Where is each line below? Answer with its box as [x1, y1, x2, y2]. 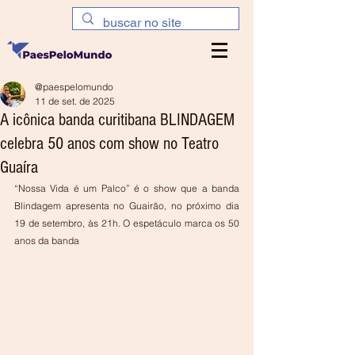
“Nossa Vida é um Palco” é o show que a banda [14, 182, 239, 194]
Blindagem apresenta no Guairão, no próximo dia [14, 200, 239, 212]
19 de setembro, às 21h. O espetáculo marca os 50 [14, 217, 239, 229]
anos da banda [14, 235, 79, 246]
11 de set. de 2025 [35, 95, 115, 107]
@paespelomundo [35, 81, 113, 93]
